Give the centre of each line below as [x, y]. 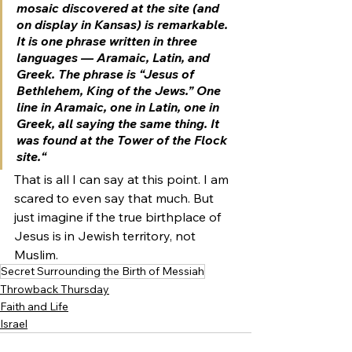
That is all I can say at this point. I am [123, 179]
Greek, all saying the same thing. [114, 123]
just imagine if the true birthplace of [119, 216]
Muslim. [36, 254]
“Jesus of [168, 73]
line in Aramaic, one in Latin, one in [119, 106]
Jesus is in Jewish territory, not [106, 235]
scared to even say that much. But [115, 198]
